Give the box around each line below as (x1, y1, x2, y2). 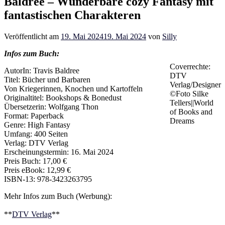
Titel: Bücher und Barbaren (4, 75, 90, 84)
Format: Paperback (4, 111, 64, 120)
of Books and (170, 107, 212, 116)
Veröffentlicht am (4, 32, 61, 41)
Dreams (170, 116, 194, 125)
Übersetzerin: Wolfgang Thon (4, 102, 98, 111)
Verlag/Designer (170, 80, 221, 89)
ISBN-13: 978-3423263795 (4, 174, 92, 183)
